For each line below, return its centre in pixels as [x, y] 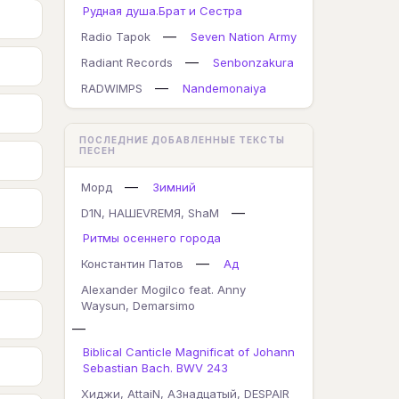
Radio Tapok [116, 37]
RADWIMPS [112, 88]
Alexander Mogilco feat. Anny [163, 289]
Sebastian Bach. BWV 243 [155, 368]
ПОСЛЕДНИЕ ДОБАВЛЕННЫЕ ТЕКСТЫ [182, 140]
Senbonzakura [253, 62]
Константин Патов [132, 264]
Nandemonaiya [224, 88]
